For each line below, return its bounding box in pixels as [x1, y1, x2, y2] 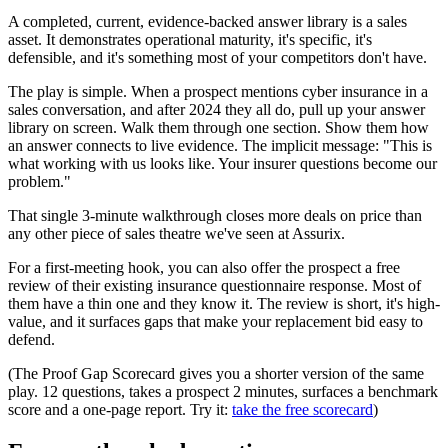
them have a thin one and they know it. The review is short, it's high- [8, 295, 440, 313]
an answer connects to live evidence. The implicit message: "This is [8, 137, 432, 155]
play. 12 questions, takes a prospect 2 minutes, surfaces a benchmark [8, 383, 438, 401]
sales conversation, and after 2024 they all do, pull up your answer [8, 101, 425, 119]
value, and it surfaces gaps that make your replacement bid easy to [8, 313, 423, 331]
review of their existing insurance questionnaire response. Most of [8, 277, 421, 295]
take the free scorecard [232, 401, 373, 419]
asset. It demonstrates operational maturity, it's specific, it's [8, 31, 372, 49]
